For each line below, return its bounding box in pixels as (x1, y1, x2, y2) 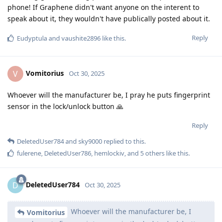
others (144, 148, 165, 158)
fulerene (17, 148, 41, 158)
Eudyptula (17, 33, 47, 43)
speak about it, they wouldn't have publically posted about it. (7, 13, 210, 23)
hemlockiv (94, 148, 124, 158)
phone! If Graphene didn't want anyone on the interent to (7, 2, 199, 12)
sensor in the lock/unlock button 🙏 (7, 101, 123, 111)
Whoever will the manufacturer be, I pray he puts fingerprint (7, 90, 210, 100)
